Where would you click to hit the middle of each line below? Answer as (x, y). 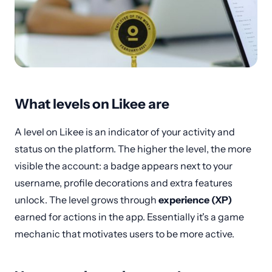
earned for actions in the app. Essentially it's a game (129, 216)
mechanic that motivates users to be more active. (124, 233)
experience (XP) (195, 199)
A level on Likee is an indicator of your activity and (125, 131)
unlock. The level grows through (87, 199)
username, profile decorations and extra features (124, 182)
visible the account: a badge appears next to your (124, 165)
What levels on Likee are (92, 104)
